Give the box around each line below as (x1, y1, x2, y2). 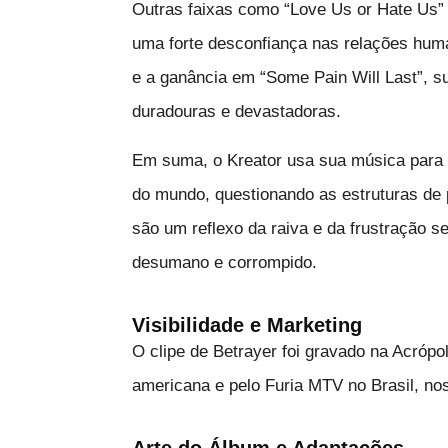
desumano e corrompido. (132, 252, 317, 272)
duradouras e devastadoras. (132, 101, 341, 121)
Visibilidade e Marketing (132, 313, 362, 336)
